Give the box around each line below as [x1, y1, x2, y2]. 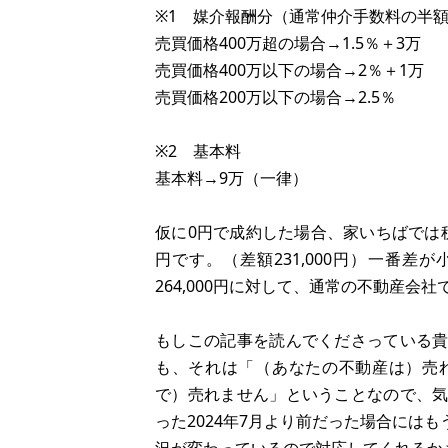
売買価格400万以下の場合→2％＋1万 [155, 59, 424, 81]
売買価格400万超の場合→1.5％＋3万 [155, 32, 421, 54]
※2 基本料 [155, 140, 241, 162]
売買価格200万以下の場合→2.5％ [155, 86, 396, 108]
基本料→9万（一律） [155, 167, 308, 189]
